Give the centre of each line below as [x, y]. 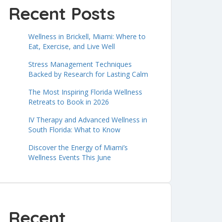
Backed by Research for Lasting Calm [88, 74]
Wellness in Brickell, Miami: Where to [87, 36]
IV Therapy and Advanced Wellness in [88, 120]
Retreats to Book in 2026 [69, 102]
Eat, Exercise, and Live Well [72, 46]
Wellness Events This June [70, 157]
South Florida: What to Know [74, 130]
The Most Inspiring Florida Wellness [85, 92]
